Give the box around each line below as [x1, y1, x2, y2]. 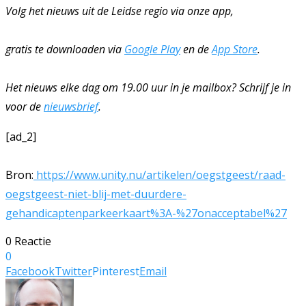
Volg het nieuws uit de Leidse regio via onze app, [5, 3, 234, 19]
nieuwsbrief [44, 99, 98, 115]
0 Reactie [5, 234, 51, 249]
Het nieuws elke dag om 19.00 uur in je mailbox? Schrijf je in [5, 80, 291, 96]
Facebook [5, 264, 55, 279]
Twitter [55, 264, 92, 279]
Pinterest [92, 264, 139, 279]
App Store [212, 42, 258, 57]
